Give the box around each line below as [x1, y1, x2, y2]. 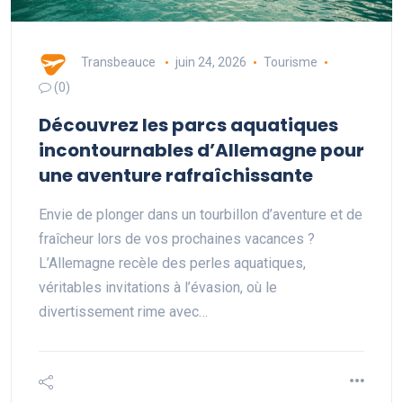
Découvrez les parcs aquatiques [39, 112, 338, 138]
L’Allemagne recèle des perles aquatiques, [39, 255, 306, 272]
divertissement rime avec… [39, 303, 208, 320]
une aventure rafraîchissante [39, 163, 313, 188]
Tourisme [263, 54, 318, 69]
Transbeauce [81, 54, 156, 69]
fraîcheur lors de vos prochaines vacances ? [39, 230, 315, 247]
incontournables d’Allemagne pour [39, 138, 364, 163]
